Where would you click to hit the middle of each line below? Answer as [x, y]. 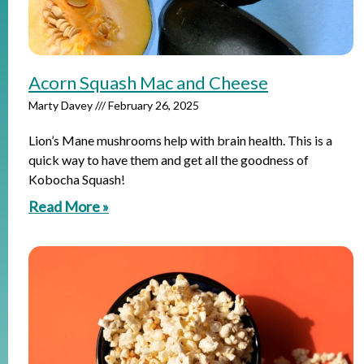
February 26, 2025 [152, 105]
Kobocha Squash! [77, 179]
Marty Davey [62, 105]
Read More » [69, 206]
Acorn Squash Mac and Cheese [148, 82]
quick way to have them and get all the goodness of [169, 160]
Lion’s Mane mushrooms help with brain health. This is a [180, 140]
